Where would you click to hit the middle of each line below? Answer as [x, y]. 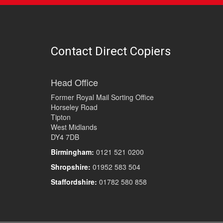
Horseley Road [74, 107]
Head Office [74, 82]
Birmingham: [72, 152]
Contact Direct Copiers [111, 52]
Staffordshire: [74, 182]
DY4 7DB [65, 137]
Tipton [61, 117]
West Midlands [74, 127]
